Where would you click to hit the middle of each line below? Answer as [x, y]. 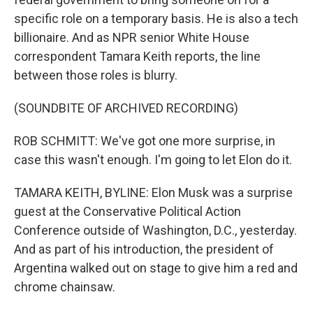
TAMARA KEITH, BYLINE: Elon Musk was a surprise [153, 192]
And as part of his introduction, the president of [144, 249]
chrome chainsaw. [65, 287]
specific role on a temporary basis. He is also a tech [156, 19]
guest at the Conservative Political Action [128, 211]
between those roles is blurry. [96, 75]
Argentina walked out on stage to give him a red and [156, 268]
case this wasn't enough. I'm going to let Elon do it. [153, 160]
